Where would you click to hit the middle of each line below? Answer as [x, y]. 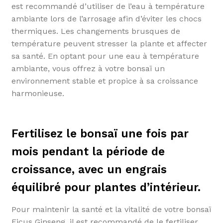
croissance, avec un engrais [89, 170]
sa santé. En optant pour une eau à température [105, 56]
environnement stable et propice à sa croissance [105, 81]
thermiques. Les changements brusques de [96, 31]
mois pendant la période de [88, 152]
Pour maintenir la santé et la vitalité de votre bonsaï [111, 209]
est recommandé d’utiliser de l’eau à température [108, 6]
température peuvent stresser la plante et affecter [109, 43]
